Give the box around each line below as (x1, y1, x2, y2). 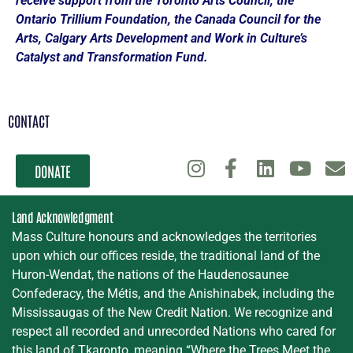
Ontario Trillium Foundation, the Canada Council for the (16, 12, 321, 28)
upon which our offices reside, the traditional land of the (12, 247, 320, 263)
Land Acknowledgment (12, 208, 113, 225)
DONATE (35, 161, 72, 180)
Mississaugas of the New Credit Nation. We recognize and (12, 304, 333, 320)
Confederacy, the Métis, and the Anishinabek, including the (12, 285, 334, 301)
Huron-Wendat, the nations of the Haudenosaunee (12, 266, 288, 282)
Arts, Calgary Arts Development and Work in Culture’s (16, 31, 307, 46)
